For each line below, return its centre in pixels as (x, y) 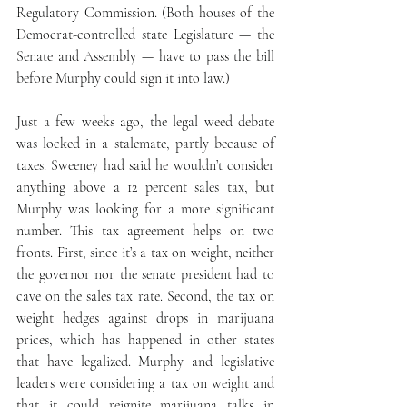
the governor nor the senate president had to (145, 274)
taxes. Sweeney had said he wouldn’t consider (145, 165)
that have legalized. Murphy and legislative (145, 361)
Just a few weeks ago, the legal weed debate (145, 121)
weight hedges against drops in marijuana (145, 318)
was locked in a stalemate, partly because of (145, 143)
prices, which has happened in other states (145, 339)
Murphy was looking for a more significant (145, 208)
